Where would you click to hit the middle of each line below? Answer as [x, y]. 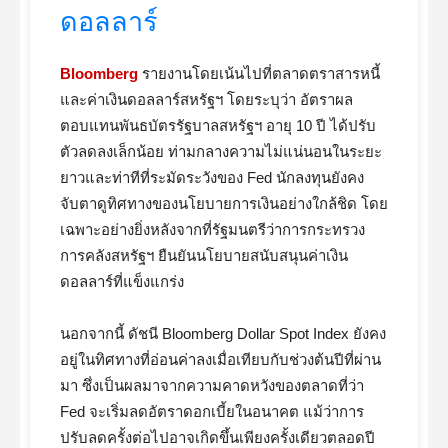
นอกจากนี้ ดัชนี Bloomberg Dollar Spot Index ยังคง [223, 333]
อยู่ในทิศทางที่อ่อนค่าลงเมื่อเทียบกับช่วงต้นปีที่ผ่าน [220, 359]
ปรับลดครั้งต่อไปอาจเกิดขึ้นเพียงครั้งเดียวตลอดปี [217, 437]
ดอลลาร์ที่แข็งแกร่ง [122, 281]
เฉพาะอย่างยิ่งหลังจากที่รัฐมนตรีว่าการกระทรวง [212, 229]
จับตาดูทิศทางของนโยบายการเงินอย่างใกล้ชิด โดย [224, 203]
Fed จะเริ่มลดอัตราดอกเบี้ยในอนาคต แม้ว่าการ [212, 411]
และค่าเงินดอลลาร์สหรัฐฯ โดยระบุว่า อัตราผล [206, 99]
